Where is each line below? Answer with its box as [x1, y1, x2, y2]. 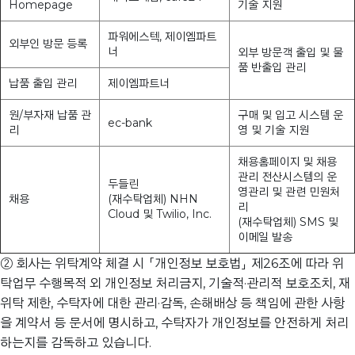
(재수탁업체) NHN [108, 192, 198, 207]
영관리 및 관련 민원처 [238, 185, 340, 200]
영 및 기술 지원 [238, 123, 309, 138]
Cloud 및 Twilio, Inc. [108, 207, 212, 222]
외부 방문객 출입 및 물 [238, 45, 343, 60]
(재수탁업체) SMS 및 [238, 215, 338, 230]
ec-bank [108, 116, 152, 131]
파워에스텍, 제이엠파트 [108, 29, 216, 44]
